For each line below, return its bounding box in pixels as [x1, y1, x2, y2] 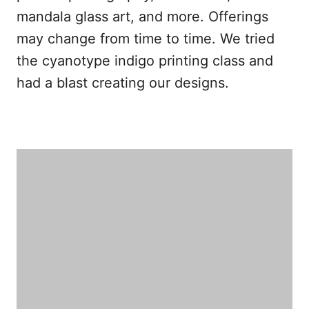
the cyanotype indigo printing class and [17, 52, 273, 69]
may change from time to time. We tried [17, 30, 275, 47]
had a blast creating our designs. [17, 74, 237, 91]
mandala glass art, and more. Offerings [17, 8, 268, 25]
